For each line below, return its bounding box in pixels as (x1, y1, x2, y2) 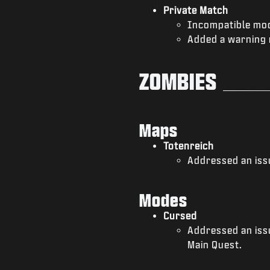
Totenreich (163, 140, 214, 151)
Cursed (163, 210, 197, 221)
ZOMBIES (139, 69, 217, 93)
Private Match (163, 4, 228, 15)
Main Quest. (187, 239, 245, 250)
